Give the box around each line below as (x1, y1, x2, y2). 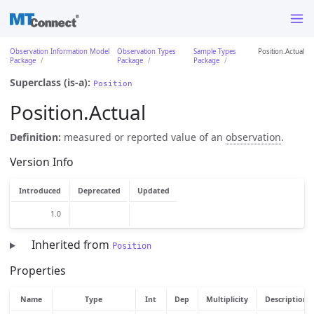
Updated (137, 186, 170, 196)
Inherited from (31, 237, 112, 253)
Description (264, 294, 308, 304)
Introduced (18, 186, 61, 196)
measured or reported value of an (61, 130, 226, 144)
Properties (10, 263, 66, 278)
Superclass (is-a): (10, 75, 90, 89)
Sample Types (193, 46, 236, 56)
